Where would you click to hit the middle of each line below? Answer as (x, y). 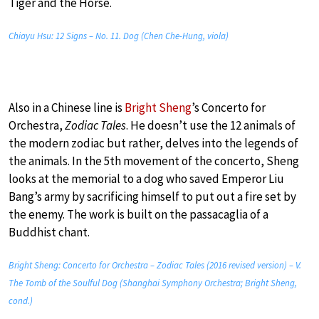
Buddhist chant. (49, 232)
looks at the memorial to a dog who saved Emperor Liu (146, 178)
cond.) (21, 300)
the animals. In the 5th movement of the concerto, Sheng (154, 161)
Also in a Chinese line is (67, 107)
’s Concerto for (229, 107)
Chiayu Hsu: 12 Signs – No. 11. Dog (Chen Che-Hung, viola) (119, 36)
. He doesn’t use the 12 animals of (211, 125)
